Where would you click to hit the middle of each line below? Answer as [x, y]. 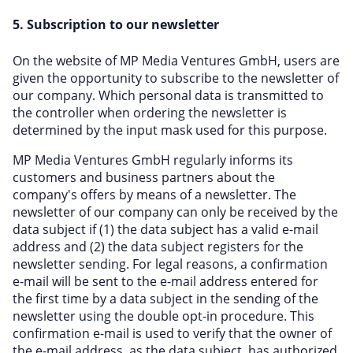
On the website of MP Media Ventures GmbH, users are [176, 61]
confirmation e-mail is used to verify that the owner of [172, 333]
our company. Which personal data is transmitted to [168, 95]
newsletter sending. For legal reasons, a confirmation [170, 264]
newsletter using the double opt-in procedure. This [163, 316]
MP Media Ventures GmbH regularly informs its [153, 160]
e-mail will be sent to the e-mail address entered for [165, 281]
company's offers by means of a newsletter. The [154, 195]
